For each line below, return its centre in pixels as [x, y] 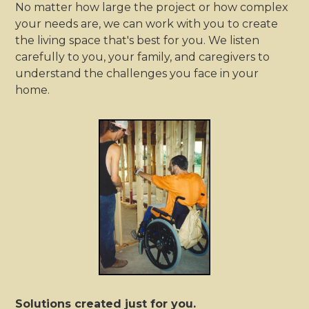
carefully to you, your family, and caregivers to [143, 57]
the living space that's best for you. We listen [138, 41]
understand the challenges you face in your [137, 74]
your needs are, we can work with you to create [147, 24]
